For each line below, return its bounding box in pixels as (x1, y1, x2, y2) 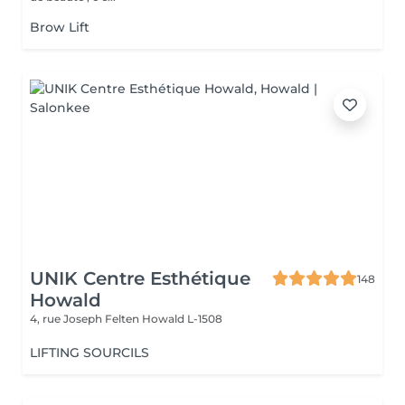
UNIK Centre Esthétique (30, 268, 250, 289)
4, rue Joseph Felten (30, 312, 142, 325)
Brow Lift (30, 19, 89, 35)
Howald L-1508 (142, 312, 222, 325)
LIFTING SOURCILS (30, 344, 149, 361)
